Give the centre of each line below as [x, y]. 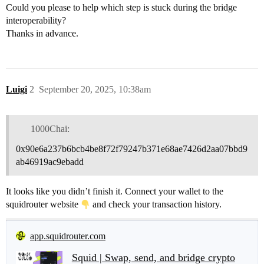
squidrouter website [43, 204]
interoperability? [36, 21]
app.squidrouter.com [68, 236]
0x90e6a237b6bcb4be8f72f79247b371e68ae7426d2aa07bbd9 [132, 148]
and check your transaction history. [156, 204]
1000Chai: [50, 128]
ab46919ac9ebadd [50, 161]
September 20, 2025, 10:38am [95, 90]
